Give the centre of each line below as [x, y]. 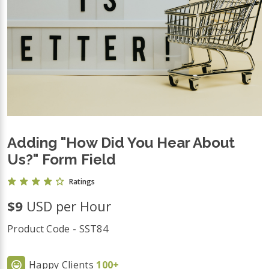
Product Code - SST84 [58, 229]
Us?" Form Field [62, 159]
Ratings [82, 182]
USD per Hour [69, 206]
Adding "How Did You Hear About [121, 142]
